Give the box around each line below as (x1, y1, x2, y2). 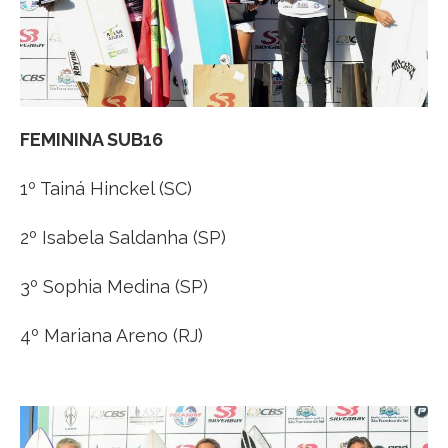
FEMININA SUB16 (20, 128, 163, 150)
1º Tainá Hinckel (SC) (20, 177, 192, 199)
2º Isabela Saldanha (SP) (20, 226, 226, 248)
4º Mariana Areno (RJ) (20, 324, 203, 346)
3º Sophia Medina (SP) (20, 275, 208, 297)
